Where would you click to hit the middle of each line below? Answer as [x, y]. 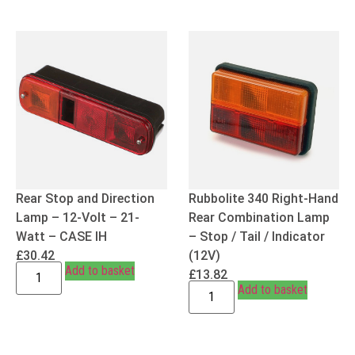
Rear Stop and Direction [85, 199]
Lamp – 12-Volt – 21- [78, 218]
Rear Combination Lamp [259, 218]
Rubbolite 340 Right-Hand [263, 199]
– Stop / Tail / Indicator [256, 237]
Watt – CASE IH [61, 237]
